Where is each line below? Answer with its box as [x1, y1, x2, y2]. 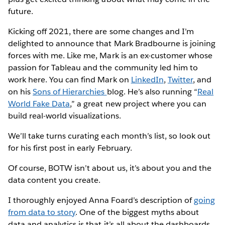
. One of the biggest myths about [75, 206, 199, 217]
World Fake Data [8, 98, 70, 109]
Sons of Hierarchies [33, 86, 107, 97]
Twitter [167, 74, 193, 85]
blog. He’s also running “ [106, 86, 198, 97]
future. [8, 6, 36, 17]
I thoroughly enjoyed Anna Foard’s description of [8, 194, 194, 205]
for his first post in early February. [8, 142, 134, 153]
